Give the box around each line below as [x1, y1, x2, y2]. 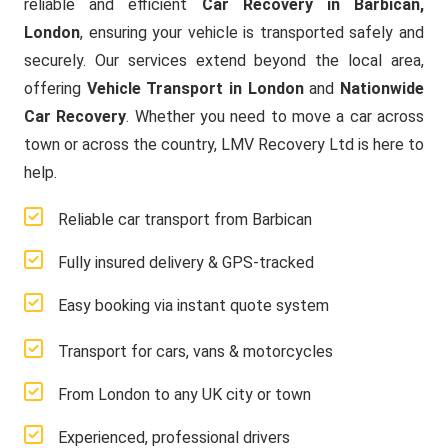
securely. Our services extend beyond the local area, [24, 51, 424, 70]
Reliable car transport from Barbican [58, 210, 312, 229]
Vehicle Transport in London [86, 79, 304, 98]
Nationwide [340, 79, 425, 98]
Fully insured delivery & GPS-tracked [58, 253, 314, 272]
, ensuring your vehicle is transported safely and [80, 23, 424, 42]
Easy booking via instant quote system [58, 296, 329, 315]
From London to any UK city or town [58, 385, 311, 404]
